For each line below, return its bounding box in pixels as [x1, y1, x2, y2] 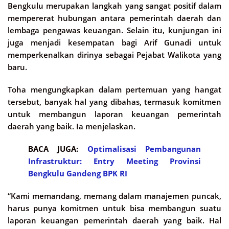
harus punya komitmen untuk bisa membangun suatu [8, 203, 221, 214]
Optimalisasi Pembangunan [87, 144, 201, 154]
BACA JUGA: [28, 144, 87, 154]
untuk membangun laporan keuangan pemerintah [8, 109, 221, 120]
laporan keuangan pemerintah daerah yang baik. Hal [8, 215, 221, 226]
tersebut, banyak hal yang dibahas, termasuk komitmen [8, 97, 221, 107]
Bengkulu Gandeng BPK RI [28, 168, 127, 179]
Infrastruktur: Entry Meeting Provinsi [28, 156, 201, 167]
